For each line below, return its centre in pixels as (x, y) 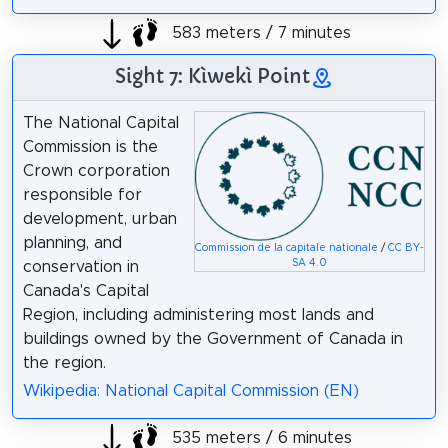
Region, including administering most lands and (198, 314)
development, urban (99, 218)
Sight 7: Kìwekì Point (212, 75)
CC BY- (406, 247)
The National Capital (100, 122)
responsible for (82, 194)
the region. (64, 362)
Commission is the (90, 146)
